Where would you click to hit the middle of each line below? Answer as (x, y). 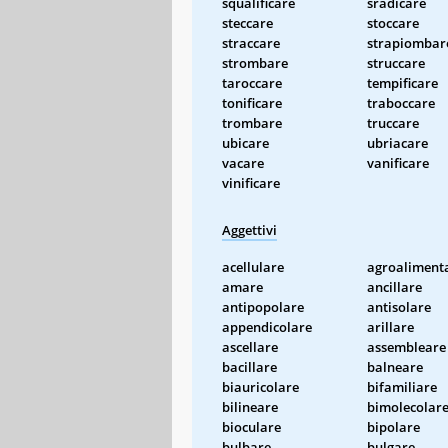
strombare (255, 62)
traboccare (401, 102)
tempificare (402, 82)
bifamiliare (402, 386)
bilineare (250, 406)
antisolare (399, 306)
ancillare (394, 286)
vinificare (251, 182)
